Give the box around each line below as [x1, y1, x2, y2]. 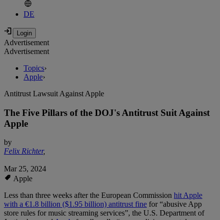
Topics [24, 64, 44, 73]
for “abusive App [147, 200, 202, 209]
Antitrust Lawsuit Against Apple [4, 89, 104, 98]
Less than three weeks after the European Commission [4, 191, 174, 200]
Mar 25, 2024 [4, 165, 46, 173]
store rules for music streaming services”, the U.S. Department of [4, 209, 204, 218]
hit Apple [174, 191, 202, 200]
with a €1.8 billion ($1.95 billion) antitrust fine [4, 200, 147, 209]
